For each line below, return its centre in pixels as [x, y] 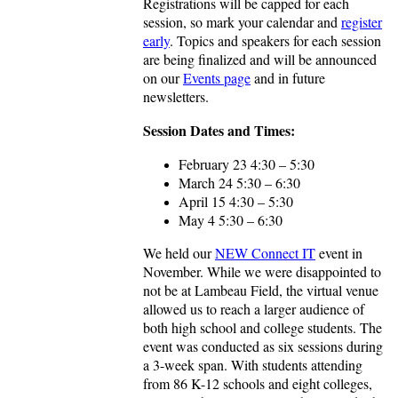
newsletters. [176, 97]
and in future [288, 78]
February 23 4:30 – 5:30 [247, 164]
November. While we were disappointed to [262, 272]
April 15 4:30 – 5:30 [236, 202]
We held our [179, 253]
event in [339, 253]
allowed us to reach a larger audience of [254, 309]
